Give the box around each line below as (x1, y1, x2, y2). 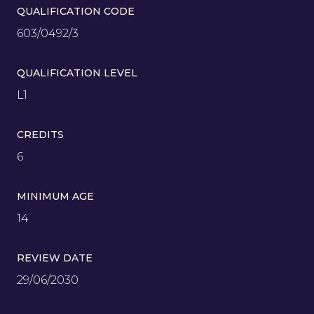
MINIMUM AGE (17, 189, 94, 203)
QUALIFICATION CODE (17, 4, 135, 18)
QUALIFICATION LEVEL (17, 66, 137, 79)
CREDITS (17, 128, 64, 141)
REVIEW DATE (17, 251, 93, 264)
